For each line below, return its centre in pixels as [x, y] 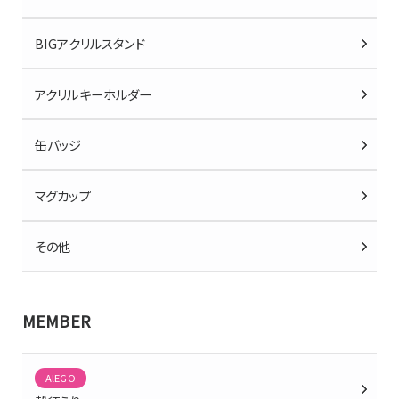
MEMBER [57, 321]
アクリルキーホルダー [94, 94]
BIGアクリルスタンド [90, 43]
